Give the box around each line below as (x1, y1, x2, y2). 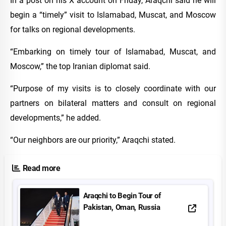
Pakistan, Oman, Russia (83, 203, 160, 212)
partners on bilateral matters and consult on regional (10, 98, 216, 108)
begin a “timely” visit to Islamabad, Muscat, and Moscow (10, 10, 216, 20)
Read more (22, 163, 61, 173)
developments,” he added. (10, 112, 101, 123)
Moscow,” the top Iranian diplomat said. (10, 61, 151, 71)
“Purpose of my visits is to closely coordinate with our (10, 83, 216, 93)
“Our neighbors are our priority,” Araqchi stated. (10, 135, 176, 145)
